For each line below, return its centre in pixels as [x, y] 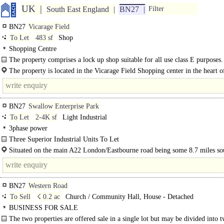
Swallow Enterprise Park [64, 106]
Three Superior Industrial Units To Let [64, 139]
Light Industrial [84, 117]
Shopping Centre [33, 49]
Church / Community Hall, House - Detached [128, 197]
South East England [78, 9]
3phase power [28, 128]
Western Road [48, 186]
